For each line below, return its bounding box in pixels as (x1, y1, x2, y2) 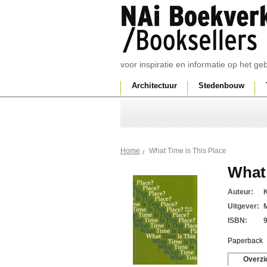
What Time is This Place (149, 147, 226, 155)
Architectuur (132, 81, 177, 90)
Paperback (228, 237, 263, 245)
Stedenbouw (198, 81, 244, 90)
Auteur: (228, 188, 253, 196)
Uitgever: (228, 202, 259, 210)
